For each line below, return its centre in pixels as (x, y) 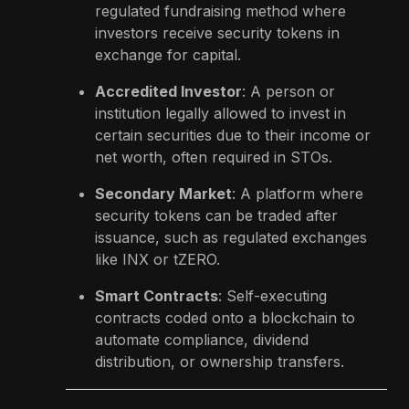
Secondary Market (163, 193)
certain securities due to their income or (233, 135)
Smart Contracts (157, 295)
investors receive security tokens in (217, 32)
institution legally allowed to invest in (220, 113)
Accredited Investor (168, 91)
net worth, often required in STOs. (214, 157)
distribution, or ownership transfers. (220, 361)
